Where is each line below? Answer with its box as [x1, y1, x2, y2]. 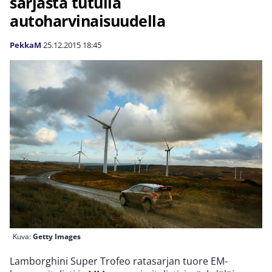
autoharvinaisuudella [10, 10, 165, 31]
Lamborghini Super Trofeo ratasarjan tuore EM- [10, 254, 228, 268]
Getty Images [33, 231, 81, 242]
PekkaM [10, 39, 41, 50]
